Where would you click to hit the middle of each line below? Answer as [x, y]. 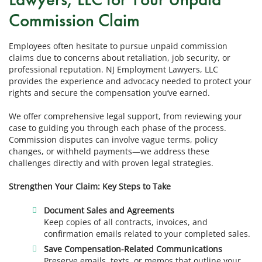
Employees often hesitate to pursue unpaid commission [118, 46]
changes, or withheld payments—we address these [109, 151]
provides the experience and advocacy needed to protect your [130, 81]
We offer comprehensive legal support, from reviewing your [125, 116]
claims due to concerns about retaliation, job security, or [120, 57]
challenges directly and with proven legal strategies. [111, 163]
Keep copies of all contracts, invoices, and [126, 222]
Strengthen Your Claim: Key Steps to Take [90, 187]
